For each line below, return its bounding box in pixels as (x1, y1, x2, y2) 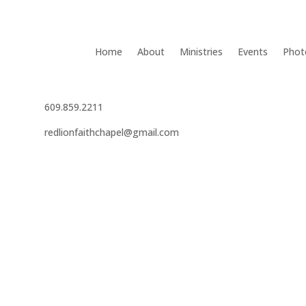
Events (237, 45, 268, 59)
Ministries (179, 45, 223, 59)
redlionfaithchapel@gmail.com (44, 126, 179, 139)
